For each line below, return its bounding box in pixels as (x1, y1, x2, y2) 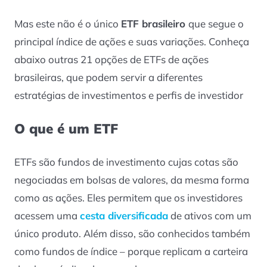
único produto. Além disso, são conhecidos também (14, 226, 250, 240)
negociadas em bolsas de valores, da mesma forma (14, 173, 249, 186)
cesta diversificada (80, 209, 168, 222)
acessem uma (14, 209, 80, 222)
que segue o (188, 17, 244, 30)
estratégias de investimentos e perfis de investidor (14, 88, 243, 101)
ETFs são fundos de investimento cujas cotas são (14, 155, 238, 168)
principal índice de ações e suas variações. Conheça (14, 35, 249, 48)
